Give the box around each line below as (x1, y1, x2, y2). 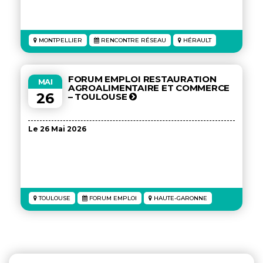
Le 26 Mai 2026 (28, 124, 86, 133)
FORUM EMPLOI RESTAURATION (68, 73, 217, 85)
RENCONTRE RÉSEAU (99, 36, 166, 44)
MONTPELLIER (37, 36, 82, 44)
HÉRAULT (181, 36, 211, 44)
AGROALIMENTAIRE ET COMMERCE (68, 82, 230, 93)
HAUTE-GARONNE (152, 194, 207, 202)
